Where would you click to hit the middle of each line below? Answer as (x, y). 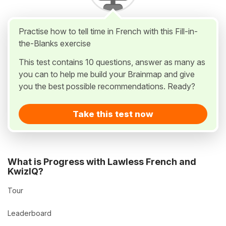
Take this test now (113, 114)
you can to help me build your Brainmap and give (107, 74)
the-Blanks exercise (55, 43)
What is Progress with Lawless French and (102, 162)
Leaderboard (30, 213)
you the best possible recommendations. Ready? (107, 86)
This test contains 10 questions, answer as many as (112, 62)
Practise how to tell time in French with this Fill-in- (108, 31)
